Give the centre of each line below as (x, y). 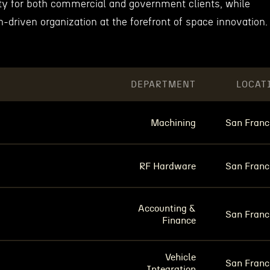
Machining (173, 123)
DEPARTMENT (163, 84)
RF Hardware (168, 166)
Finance (179, 221)
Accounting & (167, 209)
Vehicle (181, 257)
